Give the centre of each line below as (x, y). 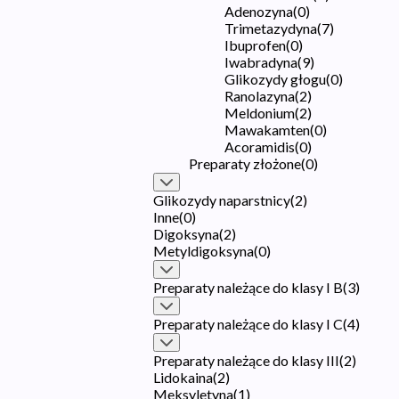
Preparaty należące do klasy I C (248, 323)
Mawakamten (267, 129)
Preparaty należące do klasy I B (248, 287)
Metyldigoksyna (204, 250)
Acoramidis (260, 146)
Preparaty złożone (245, 163)
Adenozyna (259, 11)
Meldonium (260, 112)
